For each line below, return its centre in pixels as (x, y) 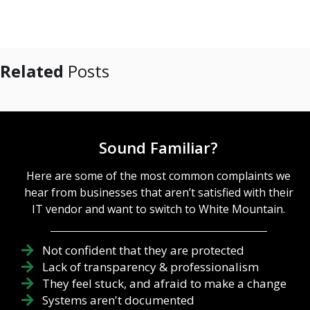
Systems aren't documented (118, 300)
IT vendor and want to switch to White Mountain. (159, 209)
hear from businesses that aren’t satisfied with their (158, 193)
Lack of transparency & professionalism (151, 267)
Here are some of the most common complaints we (159, 176)
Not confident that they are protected (143, 250)
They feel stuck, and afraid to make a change (164, 284)
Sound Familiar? (159, 148)
